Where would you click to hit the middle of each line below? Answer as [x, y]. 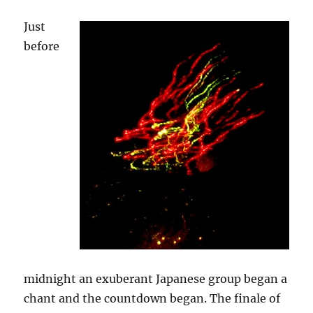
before [42, 46]
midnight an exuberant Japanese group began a [156, 278]
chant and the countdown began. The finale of [152, 298]
